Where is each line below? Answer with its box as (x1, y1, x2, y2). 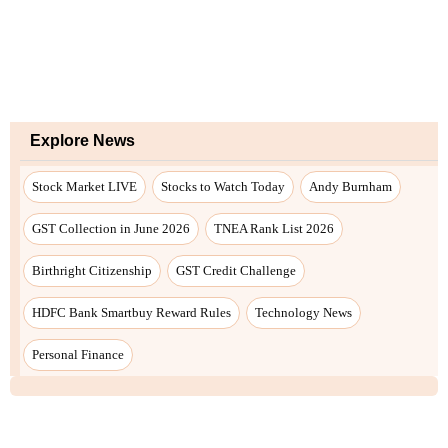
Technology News (255, 304, 352, 320)
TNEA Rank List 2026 (214, 220, 334, 236)
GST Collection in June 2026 (32, 220, 190, 236)
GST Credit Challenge (176, 262, 296, 278)
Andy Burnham (309, 178, 392, 194)
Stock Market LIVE (32, 178, 137, 194)
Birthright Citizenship (32, 262, 152, 278)
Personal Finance (32, 346, 124, 362)
